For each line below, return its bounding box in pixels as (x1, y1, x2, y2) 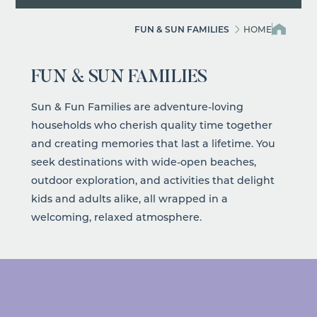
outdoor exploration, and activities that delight (30, 173, 275, 187)
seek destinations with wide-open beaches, (30, 154, 256, 168)
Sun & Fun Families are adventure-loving (30, 99, 243, 113)
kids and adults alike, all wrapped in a (30, 191, 228, 205)
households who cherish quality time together (30, 117, 272, 132)
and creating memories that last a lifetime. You (30, 136, 275, 150)
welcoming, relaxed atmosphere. (30, 209, 202, 224)
